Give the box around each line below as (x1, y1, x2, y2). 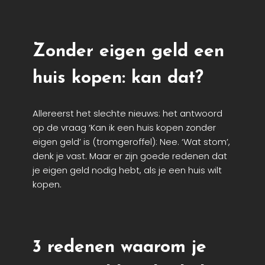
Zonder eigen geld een (33, 43, 224, 62)
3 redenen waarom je (33, 238, 206, 257)
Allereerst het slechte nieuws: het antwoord (33, 107, 222, 120)
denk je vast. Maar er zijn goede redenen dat (33, 150, 227, 163)
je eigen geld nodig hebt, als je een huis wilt (33, 164, 222, 177)
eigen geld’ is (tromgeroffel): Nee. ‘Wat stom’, (33, 135, 230, 148)
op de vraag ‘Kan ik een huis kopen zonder (33, 121, 216, 134)
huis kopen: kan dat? (33, 69, 203, 88)
